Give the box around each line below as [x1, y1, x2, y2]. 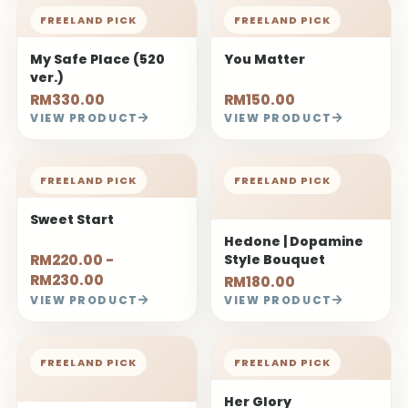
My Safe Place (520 [30, 49, 165, 68]
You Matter [224, 49, 305, 68]
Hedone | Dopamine [224, 231, 363, 250]
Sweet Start [30, 209, 114, 229]
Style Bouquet [224, 250, 325, 269]
